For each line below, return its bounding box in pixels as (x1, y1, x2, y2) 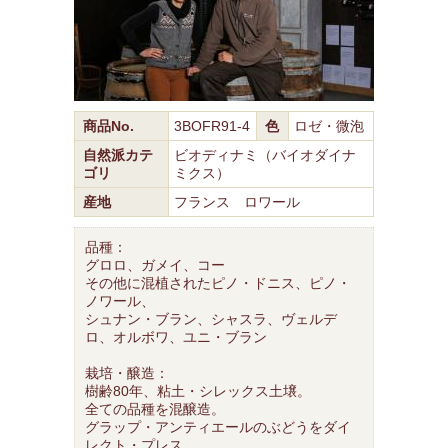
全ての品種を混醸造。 (85, 401, 225, 417)
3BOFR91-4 (174, 118, 250, 134)
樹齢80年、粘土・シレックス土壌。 (85, 383, 311, 399)
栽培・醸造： (85, 365, 169, 381)
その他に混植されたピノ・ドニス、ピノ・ (85, 275, 351, 291)
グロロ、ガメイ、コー (85, 257, 225, 273)
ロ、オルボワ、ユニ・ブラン (85, 329, 267, 345)
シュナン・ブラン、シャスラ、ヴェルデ (85, 311, 337, 327)
